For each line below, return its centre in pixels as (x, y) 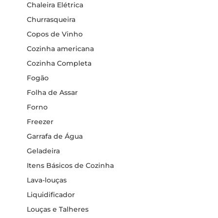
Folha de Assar (52, 92)
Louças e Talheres (58, 209)
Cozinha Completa (59, 63)
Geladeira (43, 151)
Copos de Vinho (55, 34)
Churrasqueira (51, 19)
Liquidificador (51, 195)
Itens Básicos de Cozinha (70, 165)
